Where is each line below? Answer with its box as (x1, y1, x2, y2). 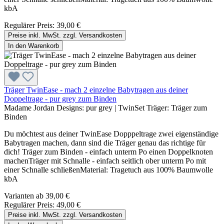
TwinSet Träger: (116, 103, 171, 112)
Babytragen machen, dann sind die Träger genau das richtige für (4, 138, 205, 147)
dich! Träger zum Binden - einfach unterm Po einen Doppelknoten (4, 147, 213, 156)
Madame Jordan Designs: (4, 103, 86, 112)
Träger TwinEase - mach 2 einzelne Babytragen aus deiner (4, 85, 188, 94)
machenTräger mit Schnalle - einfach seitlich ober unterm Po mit (4, 156, 206, 165)
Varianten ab (4, 191, 43, 200)
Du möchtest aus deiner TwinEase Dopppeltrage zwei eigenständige (4, 129, 218, 138)
